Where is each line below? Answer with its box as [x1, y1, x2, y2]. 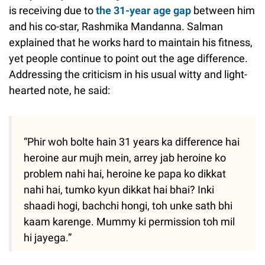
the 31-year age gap [96, 4, 191, 17]
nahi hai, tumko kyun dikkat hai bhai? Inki [24, 183, 214, 196]
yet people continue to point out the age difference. [9, 52, 248, 65]
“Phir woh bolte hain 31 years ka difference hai [24, 135, 240, 148]
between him [191, 4, 255, 17]
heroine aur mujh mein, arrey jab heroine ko [24, 151, 226, 164]
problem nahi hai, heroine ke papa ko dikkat [24, 167, 226, 180]
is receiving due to [9, 4, 96, 17]
